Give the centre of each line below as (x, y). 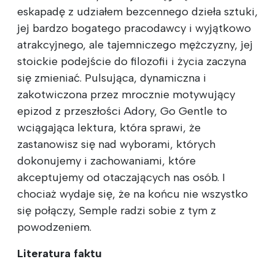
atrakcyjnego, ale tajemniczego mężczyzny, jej (135, 45)
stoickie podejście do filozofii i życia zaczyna (132, 61)
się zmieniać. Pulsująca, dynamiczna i (112, 78)
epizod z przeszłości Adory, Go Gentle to (122, 111)
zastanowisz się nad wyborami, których (116, 144)
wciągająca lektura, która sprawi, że (109, 127)
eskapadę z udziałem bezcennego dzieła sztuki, (137, 11)
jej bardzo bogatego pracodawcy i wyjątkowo (134, 28)
